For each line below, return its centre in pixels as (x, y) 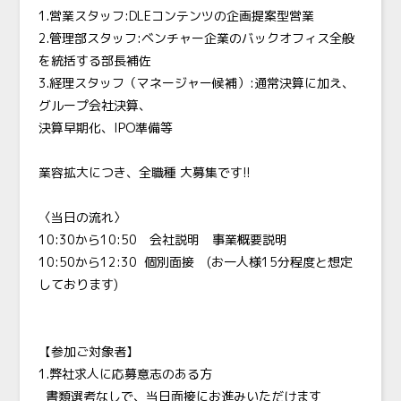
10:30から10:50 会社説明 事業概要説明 (162, 240)
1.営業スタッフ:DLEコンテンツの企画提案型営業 (176, 16)
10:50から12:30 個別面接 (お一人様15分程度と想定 (195, 262)
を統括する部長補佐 (94, 61)
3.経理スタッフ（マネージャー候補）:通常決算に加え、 (196, 83)
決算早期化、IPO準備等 (105, 128)
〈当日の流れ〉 (82, 218)
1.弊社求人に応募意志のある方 (125, 374)
